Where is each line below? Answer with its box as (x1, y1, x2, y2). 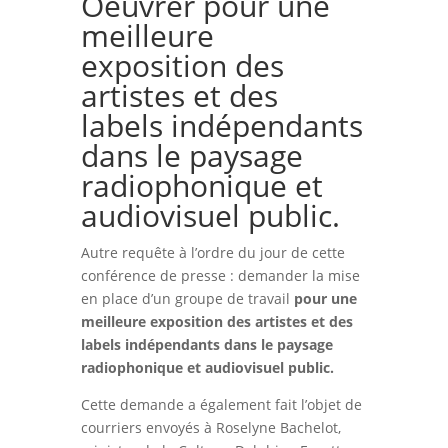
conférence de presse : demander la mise (80, 265, 360, 285)
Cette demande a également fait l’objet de (80, 394, 362, 414)
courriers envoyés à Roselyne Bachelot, (80, 417, 341, 437)
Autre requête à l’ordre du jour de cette (80, 242, 345, 262)
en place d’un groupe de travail (80, 288, 294, 308)
